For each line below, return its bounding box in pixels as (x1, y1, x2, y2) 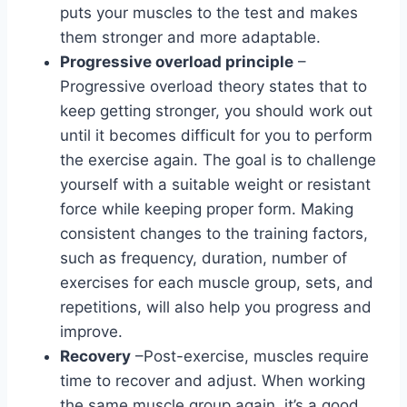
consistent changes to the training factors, (60, 223, 368, 243)
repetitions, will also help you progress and (60, 297, 372, 316)
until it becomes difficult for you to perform (60, 125, 372, 144)
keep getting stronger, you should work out (60, 101, 372, 120)
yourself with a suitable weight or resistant (60, 174, 371, 194)
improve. (60, 322, 123, 341)
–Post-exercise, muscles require (131, 346, 369, 365)
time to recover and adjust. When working (60, 371, 365, 390)
